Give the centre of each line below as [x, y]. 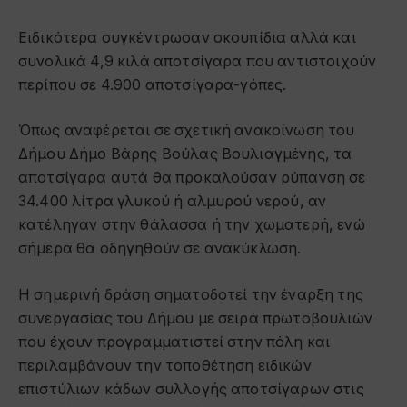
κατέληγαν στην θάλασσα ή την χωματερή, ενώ [192, 225]
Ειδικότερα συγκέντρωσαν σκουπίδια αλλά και [187, 37]
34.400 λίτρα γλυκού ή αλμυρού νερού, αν [173, 202]
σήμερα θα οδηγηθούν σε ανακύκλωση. [160, 249]
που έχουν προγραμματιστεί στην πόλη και [174, 342]
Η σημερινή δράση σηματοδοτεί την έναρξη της [191, 294]
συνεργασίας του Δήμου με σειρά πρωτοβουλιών [195, 318]
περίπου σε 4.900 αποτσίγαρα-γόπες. [153, 84]
